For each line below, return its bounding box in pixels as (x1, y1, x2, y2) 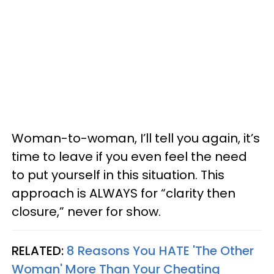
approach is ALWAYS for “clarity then (12, 185, 235, 202)
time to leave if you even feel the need (12, 148, 247, 165)
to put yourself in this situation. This (12, 166, 224, 183)
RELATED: (12, 242, 67, 259)
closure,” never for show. (12, 203, 161, 220)
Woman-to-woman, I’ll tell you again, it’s (12, 130, 260, 147)
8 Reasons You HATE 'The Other (67, 242, 254, 259)
